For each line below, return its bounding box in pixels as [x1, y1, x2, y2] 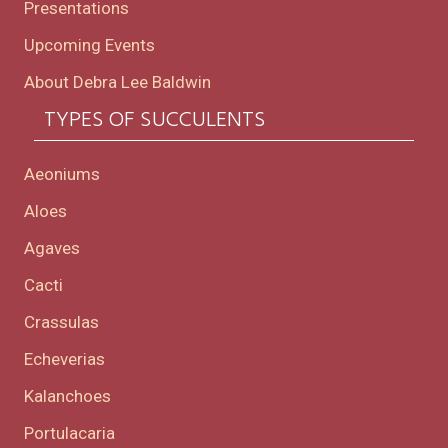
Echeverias [24, 349, 105, 370]
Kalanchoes [24, 386, 111, 407]
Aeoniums [24, 164, 100, 185]
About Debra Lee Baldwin [24, 72, 211, 93]
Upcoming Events [24, 35, 155, 56]
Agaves [24, 238, 80, 259]
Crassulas [24, 312, 99, 333]
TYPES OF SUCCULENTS [44, 103, 266, 139]
